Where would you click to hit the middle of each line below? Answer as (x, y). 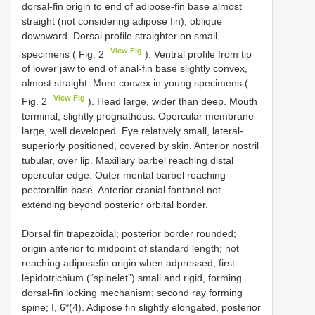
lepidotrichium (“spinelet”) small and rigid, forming (132, 277)
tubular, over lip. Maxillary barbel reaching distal (128, 160)
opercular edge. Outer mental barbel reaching (124, 175)
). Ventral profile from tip (197, 54)
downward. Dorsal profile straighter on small (120, 36)
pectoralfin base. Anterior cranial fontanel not (121, 189)
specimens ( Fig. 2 (64, 54)
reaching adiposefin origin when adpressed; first (128, 263)
